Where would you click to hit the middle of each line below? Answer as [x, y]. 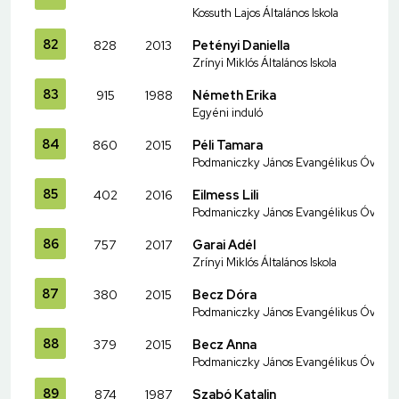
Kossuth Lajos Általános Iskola [265, 12]
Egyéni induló [228, 112]
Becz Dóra [224, 294]
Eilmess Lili [225, 194]
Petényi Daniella [241, 45]
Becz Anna [224, 344]
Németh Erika [234, 94]
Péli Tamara [228, 144]
